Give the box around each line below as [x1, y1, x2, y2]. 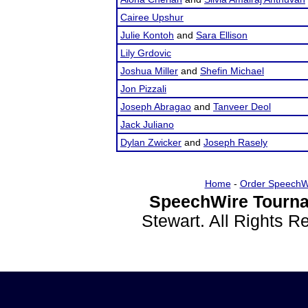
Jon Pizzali [120, 83, 166, 94]
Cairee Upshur [120, 12, 184, 23]
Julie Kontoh [120, 30, 174, 41]
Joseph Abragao [120, 101, 191, 112]
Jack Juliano [120, 119, 174, 130]
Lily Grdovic [120, 47, 171, 58]
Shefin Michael [200, 65, 264, 76]
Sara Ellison [196, 30, 247, 41]
